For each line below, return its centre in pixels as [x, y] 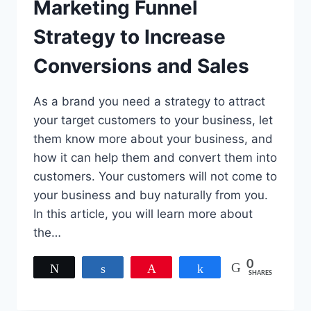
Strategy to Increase [129, 37]
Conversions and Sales [141, 66]
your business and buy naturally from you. [151, 195]
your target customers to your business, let [153, 120]
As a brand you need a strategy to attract [149, 102]
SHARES [260, 274]
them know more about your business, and [153, 139]
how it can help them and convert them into [155, 158]
